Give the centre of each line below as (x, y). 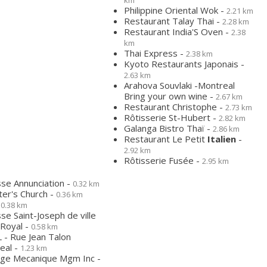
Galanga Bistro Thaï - (168, 128)
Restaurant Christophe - (175, 107)
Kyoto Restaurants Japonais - (184, 64)
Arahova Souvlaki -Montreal (179, 85)
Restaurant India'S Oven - (178, 32)
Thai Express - (155, 53)
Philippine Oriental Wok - (175, 10)
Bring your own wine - (170, 96)
